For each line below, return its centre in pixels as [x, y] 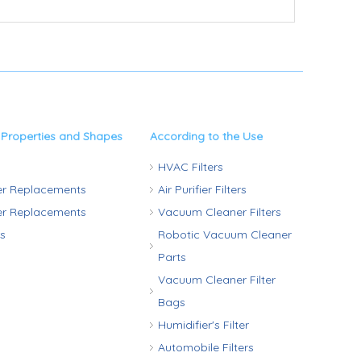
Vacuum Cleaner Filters [220, 212]
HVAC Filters [191, 167]
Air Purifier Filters [202, 189]
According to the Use [206, 136]
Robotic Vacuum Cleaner [225, 234]
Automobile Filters [206, 347]
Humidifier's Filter [203, 325]
